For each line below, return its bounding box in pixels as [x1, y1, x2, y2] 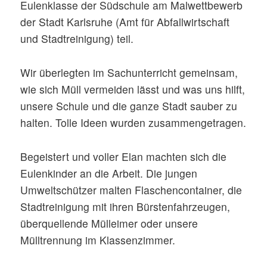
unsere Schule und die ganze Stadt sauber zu [20, 98, 238, 113]
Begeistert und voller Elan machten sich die [20, 148, 227, 164]
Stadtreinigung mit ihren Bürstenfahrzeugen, [20, 198, 231, 214]
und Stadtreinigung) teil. [20, 31, 134, 46]
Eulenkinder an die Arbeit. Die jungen [20, 165, 198, 181]
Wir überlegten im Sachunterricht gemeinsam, [20, 64, 238, 80]
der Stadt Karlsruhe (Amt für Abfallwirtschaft [20, 14, 230, 30]
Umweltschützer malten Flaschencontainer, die [20, 182, 243, 197]
